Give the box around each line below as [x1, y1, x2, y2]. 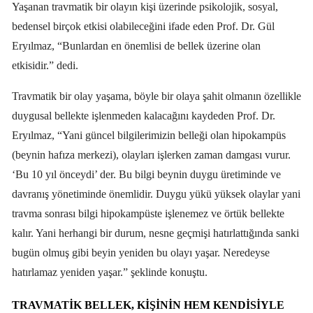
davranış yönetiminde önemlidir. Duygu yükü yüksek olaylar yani [12, 187, 300, 200]
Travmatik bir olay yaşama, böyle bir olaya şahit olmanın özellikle [12, 89, 301, 102]
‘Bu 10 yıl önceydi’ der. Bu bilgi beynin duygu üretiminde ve [12, 168, 281, 180]
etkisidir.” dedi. [12, 59, 78, 71]
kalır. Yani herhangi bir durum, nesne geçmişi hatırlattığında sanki [12, 226, 299, 239]
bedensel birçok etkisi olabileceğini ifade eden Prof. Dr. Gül [12, 20, 275, 32]
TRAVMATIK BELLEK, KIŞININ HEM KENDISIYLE [12, 298, 284, 311]
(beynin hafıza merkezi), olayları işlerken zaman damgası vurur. [12, 148, 291, 161]
